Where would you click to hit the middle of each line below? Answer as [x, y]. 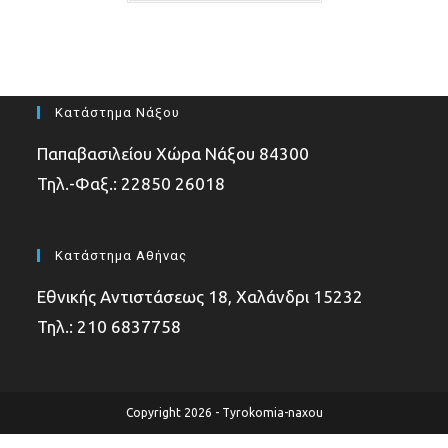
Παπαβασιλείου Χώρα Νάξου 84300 [173, 153]
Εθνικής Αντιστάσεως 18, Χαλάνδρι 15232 [200, 296]
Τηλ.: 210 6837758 [109, 326]
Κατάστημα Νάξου [118, 112]
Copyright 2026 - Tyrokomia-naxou [224, 412]
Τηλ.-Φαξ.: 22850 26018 [131, 183]
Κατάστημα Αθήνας [121, 255]
